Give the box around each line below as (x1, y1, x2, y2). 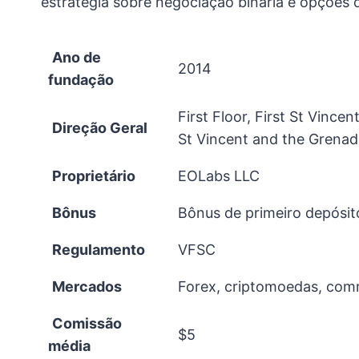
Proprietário (52, 167, 135, 184)
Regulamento (52, 240, 145, 258)
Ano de (52, 48, 101, 66)
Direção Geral (52, 119, 147, 136)
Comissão (52, 314, 122, 332)
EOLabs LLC (178, 167, 260, 184)
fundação (48, 71, 114, 88)
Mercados (52, 277, 122, 295)
